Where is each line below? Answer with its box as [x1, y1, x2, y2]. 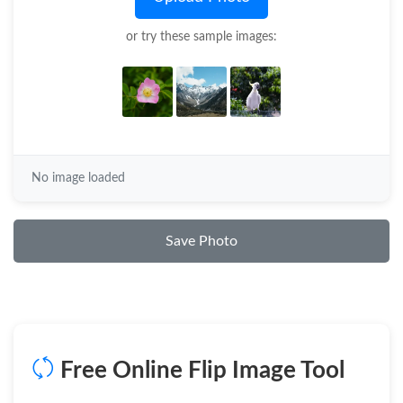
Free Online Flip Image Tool [55, 359, 345, 382]
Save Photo [166, 234, 237, 248]
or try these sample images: [126, 31, 277, 43]
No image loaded [31, 172, 125, 184]
